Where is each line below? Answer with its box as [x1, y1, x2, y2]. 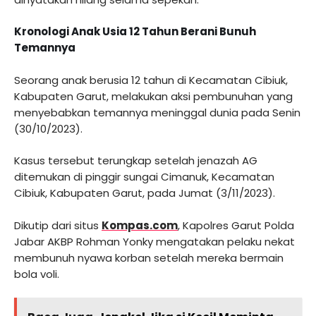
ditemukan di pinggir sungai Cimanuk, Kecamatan [14, 169, 274, 185]
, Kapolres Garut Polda [178, 217, 294, 233]
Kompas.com [102, 217, 178, 233]
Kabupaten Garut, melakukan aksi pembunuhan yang [14, 88, 293, 104]
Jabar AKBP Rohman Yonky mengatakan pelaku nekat [14, 233, 295, 249]
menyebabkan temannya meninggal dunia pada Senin [14, 104, 300, 120]
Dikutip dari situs [14, 217, 102, 233]
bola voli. [14, 266, 59, 281]
